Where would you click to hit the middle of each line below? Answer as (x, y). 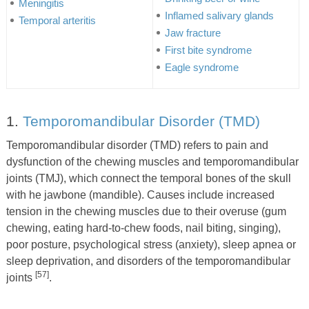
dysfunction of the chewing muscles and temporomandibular (152, 161)
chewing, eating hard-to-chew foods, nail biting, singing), (143, 228)
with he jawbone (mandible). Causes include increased (140, 195)
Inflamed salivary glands (219, 15)
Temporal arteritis (57, 20)
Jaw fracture (192, 32)
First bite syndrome (208, 50)
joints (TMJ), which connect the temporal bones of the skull (148, 178)
